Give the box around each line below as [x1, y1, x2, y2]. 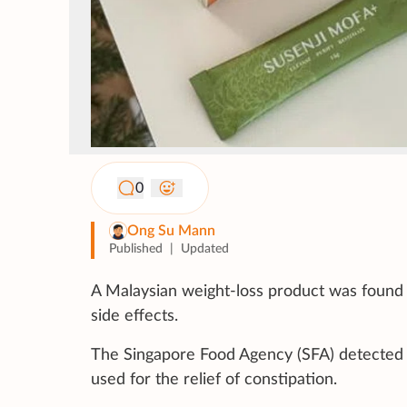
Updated [181, 243, 229, 256]
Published [109, 243, 163, 256]
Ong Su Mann [127, 223, 215, 238]
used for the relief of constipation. [91, 372, 337, 389]
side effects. [91, 308, 178, 325]
